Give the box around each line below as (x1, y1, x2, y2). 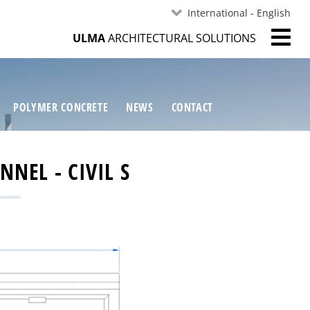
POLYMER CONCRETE (13, 100, 109, 116)
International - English (187, 6, 291, 19)
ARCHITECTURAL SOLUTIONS (104, 30, 256, 46)
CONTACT (171, 100, 214, 116)
